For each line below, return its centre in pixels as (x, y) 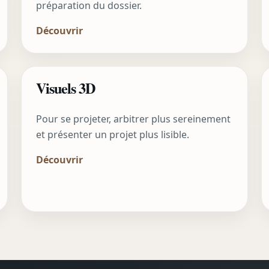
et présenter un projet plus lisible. (112, 135)
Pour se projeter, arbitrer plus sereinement (133, 119)
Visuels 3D (65, 88)
